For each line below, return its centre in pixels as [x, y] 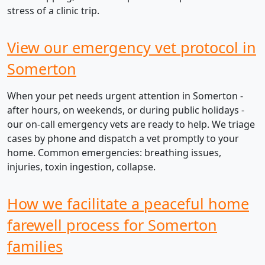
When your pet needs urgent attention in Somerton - [125, 96]
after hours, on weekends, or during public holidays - [126, 110]
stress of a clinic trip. [53, 11]
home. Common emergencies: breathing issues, [114, 153]
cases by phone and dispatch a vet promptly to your [123, 139]
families [35, 246]
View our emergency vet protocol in [132, 48]
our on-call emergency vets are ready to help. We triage [131, 125]
